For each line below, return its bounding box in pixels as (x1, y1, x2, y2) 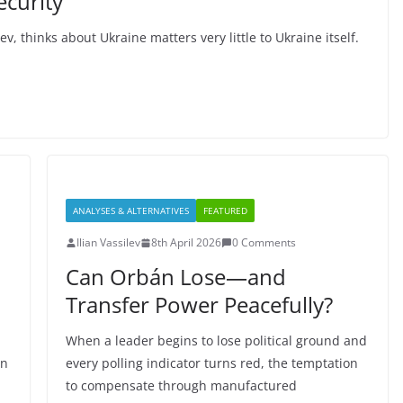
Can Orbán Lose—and (65, 262, 286, 291)
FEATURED (202, 204, 247, 217)
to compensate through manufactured (65, 377, 297, 394)
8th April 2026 (150, 235, 221, 250)
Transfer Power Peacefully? (65, 290, 333, 319)
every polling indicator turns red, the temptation (65, 354, 358, 372)
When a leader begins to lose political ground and (65, 332, 367, 349)
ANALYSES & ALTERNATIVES (72, 204, 189, 217)
